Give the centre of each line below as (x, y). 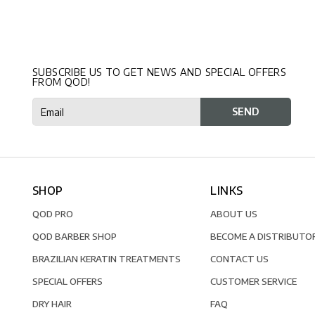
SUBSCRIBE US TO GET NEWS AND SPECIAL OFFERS (160, 71)
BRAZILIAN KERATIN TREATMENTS (107, 258)
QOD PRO (53, 213)
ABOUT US (234, 213)
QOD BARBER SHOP (75, 236)
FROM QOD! (62, 81)
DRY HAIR (52, 303)
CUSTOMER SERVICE (254, 281)
